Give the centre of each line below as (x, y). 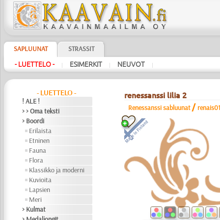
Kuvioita (41, 180)
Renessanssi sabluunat (159, 108)
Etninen (40, 140)
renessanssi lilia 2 (155, 95)
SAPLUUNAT (30, 49)
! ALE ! (31, 101)
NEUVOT (131, 64)
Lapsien (40, 190)
